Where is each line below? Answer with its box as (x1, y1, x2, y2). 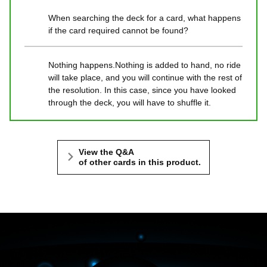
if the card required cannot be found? (48, 25, 188, 35)
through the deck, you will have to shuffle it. (48, 97, 211, 107)
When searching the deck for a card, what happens (48, 13, 241, 23)
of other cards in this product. (79, 157, 201, 167)
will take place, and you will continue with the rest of (48, 72, 242, 82)
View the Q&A (79, 147, 134, 157)
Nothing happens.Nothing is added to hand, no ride (48, 60, 241, 70)
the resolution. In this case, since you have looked (48, 85, 236, 95)
